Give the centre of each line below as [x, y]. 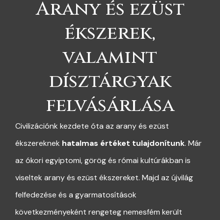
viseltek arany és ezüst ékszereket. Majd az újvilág [104, 178]
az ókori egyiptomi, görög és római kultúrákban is [103, 161]
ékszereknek [38, 143]
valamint [110, 57]
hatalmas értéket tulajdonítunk [123, 143]
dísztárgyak [110, 82]
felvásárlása [110, 106]
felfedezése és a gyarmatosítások [76, 195]
